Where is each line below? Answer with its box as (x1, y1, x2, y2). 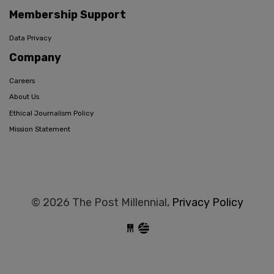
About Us (9, 92, 39, 102)
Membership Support (9, 8, 126, 22)
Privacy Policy (171, 196, 243, 209)
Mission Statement (9, 125, 70, 134)
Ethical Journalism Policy (9, 108, 94, 117)
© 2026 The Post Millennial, (31, 196, 172, 209)
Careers (9, 76, 35, 85)
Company (9, 50, 61, 64)
